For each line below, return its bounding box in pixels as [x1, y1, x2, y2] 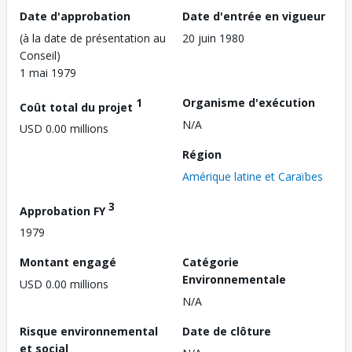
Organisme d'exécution [182, 94, 315, 110]
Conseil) [20, 47, 60, 63]
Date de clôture [182, 324, 271, 339]
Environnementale [182, 272, 286, 288]
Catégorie [182, 255, 239, 270]
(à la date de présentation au [20, 30, 166, 46]
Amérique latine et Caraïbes [182, 168, 323, 184]
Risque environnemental [20, 324, 158, 339]
